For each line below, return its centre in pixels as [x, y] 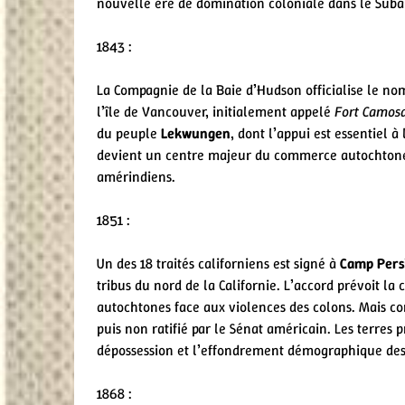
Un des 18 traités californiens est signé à [218, 263]
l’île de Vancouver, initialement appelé [216, 111]
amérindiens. [136, 176]
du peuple [129, 133]
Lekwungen [196, 133]
